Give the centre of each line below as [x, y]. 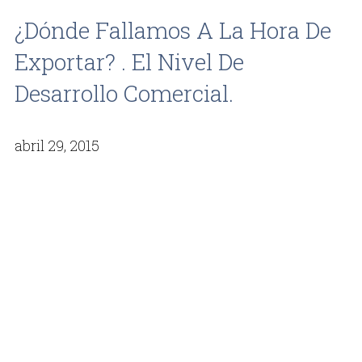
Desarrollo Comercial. [124, 94]
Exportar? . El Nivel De [129, 62]
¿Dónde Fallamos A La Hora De [173, 31]
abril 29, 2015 [57, 146]
